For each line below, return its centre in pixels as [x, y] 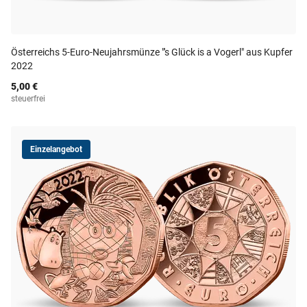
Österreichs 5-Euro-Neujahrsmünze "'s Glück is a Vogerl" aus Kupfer [152, 52]
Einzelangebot [56, 149]
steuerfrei [28, 99]
